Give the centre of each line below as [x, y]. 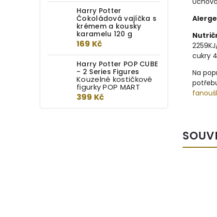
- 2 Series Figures [108, 72]
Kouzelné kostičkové [115, 79]
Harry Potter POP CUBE [117, 64]
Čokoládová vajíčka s [116, 18]
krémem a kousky [109, 26]
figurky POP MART [108, 87]
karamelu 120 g [105, 34]
